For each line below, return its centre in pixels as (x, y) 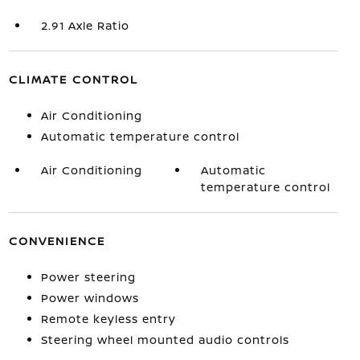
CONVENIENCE (57, 241)
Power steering (88, 277)
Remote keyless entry (108, 319)
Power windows (90, 298)
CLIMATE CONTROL (73, 80)
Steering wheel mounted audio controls (165, 340)
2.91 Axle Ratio (85, 26)
